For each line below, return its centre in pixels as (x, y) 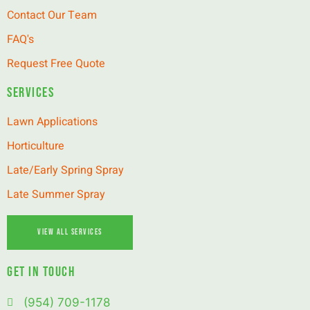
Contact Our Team (52, 15)
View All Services (70, 232)
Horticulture (36, 146)
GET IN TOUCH (41, 272)
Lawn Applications (52, 121)
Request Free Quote (56, 63)
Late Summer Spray (56, 194)
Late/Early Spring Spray (65, 170)
